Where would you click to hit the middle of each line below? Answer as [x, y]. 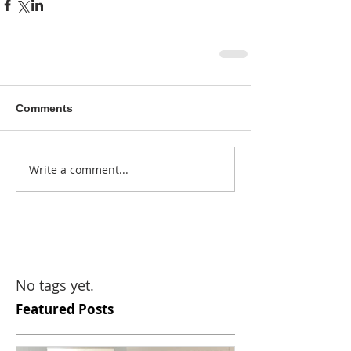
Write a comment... [79, 169]
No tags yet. [55, 285]
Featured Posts [65, 309]
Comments [44, 108]
